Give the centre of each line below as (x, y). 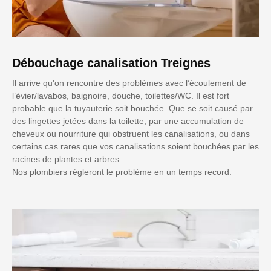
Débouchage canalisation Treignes (111, 63)
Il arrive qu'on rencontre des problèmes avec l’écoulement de (129, 83)
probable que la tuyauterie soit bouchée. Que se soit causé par (132, 108)
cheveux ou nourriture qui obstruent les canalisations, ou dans (131, 133)
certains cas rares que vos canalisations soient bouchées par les (135, 146)
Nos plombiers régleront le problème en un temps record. (122, 171)
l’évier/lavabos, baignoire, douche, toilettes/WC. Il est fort (121, 95)
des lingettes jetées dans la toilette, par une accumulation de (128, 121)
